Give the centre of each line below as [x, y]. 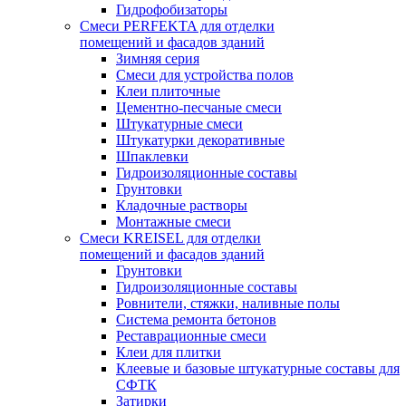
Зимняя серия [158, 58]
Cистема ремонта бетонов [196, 319]
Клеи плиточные [168, 91]
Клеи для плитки [169, 352]
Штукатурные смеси [179, 124]
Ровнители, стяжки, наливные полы [228, 303]
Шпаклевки [152, 156]
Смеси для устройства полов [205, 75]
